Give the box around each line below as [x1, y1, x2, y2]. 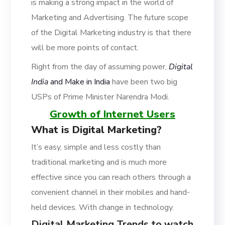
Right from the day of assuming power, [31, 61, 169, 72]
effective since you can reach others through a [31, 172, 191, 183]
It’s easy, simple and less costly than [31, 142, 161, 153]
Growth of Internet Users [50, 107, 175, 121]
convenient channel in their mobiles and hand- [31, 187, 190, 198]
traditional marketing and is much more [31, 157, 167, 168]
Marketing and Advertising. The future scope [31, 12, 189, 23]
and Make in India [48, 76, 110, 87]
